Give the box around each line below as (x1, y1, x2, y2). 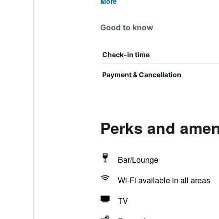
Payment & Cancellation (102, 70, 181, 79)
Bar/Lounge (117, 154, 158, 165)
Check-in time (102, 50, 150, 59)
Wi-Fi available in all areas (117, 175, 210, 186)
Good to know (100, 22, 153, 32)
